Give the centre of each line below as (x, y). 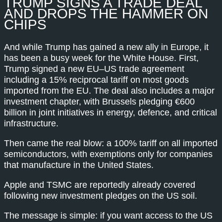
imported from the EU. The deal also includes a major (109, 90)
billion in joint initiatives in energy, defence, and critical (111, 112)
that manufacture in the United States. (79, 165)
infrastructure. (31, 123)
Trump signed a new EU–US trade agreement (94, 69)
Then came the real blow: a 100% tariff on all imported (111, 143)
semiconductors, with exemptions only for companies (108, 154)
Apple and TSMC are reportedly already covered (100, 185)
